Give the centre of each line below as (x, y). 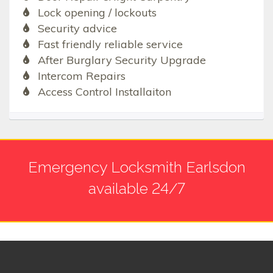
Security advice (77, 29)
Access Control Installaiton (104, 92)
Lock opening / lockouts (97, 13)
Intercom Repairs (81, 76)
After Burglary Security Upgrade (122, 60)
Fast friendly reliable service (110, 44)
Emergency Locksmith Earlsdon (136, 167)
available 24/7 (136, 189)
